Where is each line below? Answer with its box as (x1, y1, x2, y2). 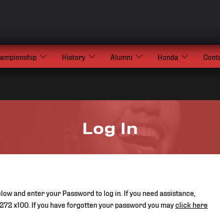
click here (175, 199, 208, 209)
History (62, 52, 85, 61)
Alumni (110, 52, 133, 61)
